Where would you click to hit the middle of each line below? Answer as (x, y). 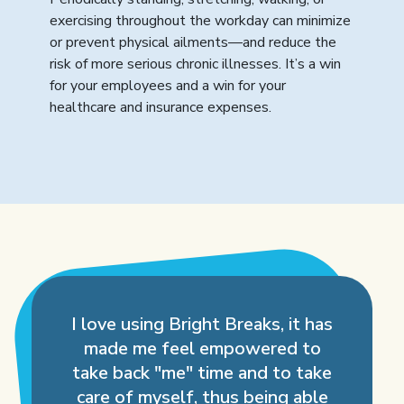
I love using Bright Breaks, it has (202, 324)
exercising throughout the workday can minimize (200, 20)
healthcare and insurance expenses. (161, 107)
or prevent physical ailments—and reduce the (193, 42)
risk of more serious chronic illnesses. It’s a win (195, 64)
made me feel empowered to (202, 348)
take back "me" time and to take (202, 372)
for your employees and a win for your (168, 85)
